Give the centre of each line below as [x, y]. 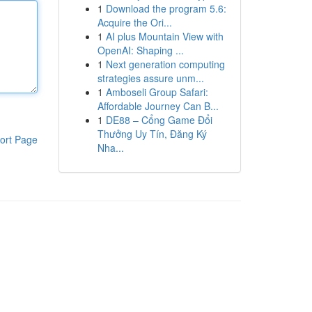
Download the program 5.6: [166, 8]
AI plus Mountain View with [164, 36]
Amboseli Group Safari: [157, 92]
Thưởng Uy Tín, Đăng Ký [152, 134]
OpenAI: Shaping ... [140, 50]
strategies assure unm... [150, 78]
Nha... [110, 148]
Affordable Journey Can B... [158, 106]
